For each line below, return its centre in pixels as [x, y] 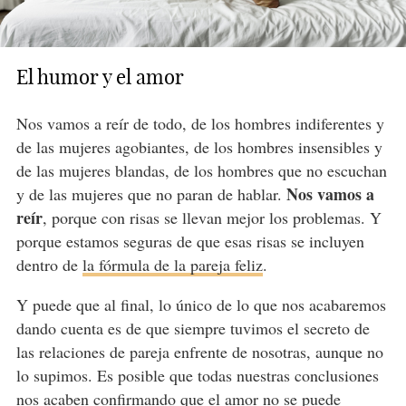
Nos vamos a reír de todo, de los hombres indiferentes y [200, 123]
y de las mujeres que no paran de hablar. [151, 193]
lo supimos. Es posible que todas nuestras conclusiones [197, 375]
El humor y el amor [100, 77]
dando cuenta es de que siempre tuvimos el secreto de [193, 328]
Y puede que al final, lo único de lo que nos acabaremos [201, 304]
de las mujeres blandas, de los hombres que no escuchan [201, 170]
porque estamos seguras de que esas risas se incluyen [190, 241]
